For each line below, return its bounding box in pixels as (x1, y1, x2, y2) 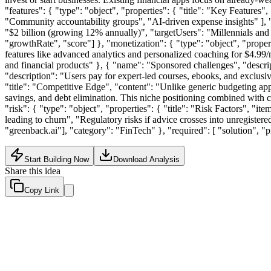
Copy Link (24, 185, 59, 195)
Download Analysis (113, 154, 180, 164)
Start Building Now (24, 154, 89, 164)
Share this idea (5, 165, 60, 176)
